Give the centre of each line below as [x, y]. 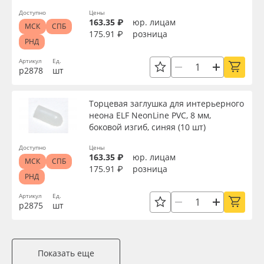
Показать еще [66, 253]
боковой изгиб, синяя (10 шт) [147, 127]
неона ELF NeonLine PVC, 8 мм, [150, 115]
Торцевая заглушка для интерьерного [166, 103]
